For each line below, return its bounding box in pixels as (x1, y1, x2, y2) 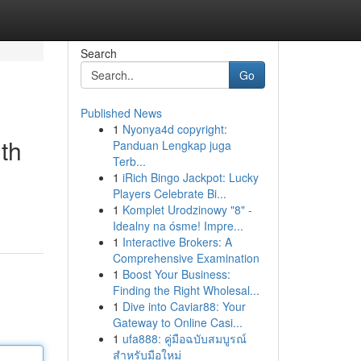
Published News (80, 105, 162, 121)
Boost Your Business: (122, 266, 230, 282)
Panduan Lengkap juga (112, 137, 231, 153)
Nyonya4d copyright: (122, 121, 227, 137)
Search (80, 45, 117, 61)
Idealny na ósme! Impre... (112, 218, 243, 234)
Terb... (112, 153, 146, 169)
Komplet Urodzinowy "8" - (122, 201, 252, 218)
